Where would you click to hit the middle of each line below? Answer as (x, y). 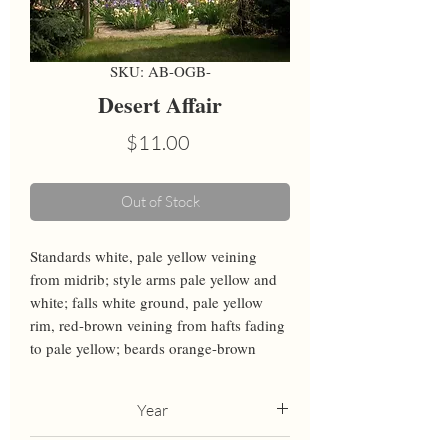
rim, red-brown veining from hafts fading (157, 325)
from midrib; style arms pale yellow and (153, 279)
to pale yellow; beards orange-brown (143, 348)
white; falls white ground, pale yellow (146, 302)
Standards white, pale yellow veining (143, 256)
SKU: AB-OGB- (160, 71)
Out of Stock (160, 202)
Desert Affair (160, 105)
